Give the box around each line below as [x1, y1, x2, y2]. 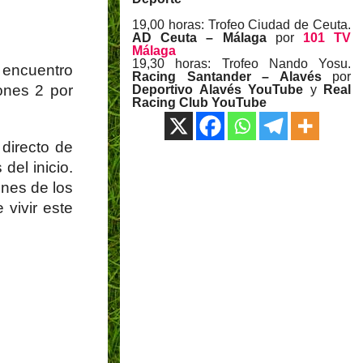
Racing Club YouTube [132, 96, 267, 110]
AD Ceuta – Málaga [132, 31, 275, 45]
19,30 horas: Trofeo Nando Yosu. [132, 57, 351, 71]
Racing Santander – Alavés [132, 70, 332, 84]
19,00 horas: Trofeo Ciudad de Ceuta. [132, 18, 351, 32]
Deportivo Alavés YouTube [132, 83, 303, 97]
